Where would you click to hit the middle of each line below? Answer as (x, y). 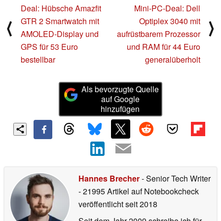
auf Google (120, 99)
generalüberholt (173, 59)
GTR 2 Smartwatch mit (60, 21)
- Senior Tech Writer (175, 179)
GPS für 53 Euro (49, 46)
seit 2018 (140, 204)
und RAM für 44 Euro (164, 46)
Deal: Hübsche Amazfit (61, 8)
